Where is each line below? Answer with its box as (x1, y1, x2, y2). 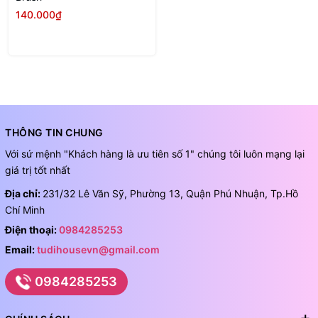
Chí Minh (5, 203, 45, 216)
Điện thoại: (5, 223, 59, 236)
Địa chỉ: (5, 187, 43, 199)
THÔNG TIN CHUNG (5, 126, 104, 138)
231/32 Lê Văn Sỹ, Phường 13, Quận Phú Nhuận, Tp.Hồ (43, 187, 298, 199)
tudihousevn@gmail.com (37, 243, 160, 256)
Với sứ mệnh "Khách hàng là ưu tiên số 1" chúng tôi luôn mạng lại (5, 147, 305, 160)
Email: (5, 243, 37, 256)
